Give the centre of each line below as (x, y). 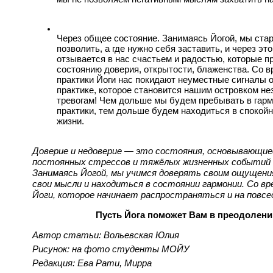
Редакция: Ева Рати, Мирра (92, 264)
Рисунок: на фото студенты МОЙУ (111, 250)
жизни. (70, 121)
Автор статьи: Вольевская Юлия (106, 235)
